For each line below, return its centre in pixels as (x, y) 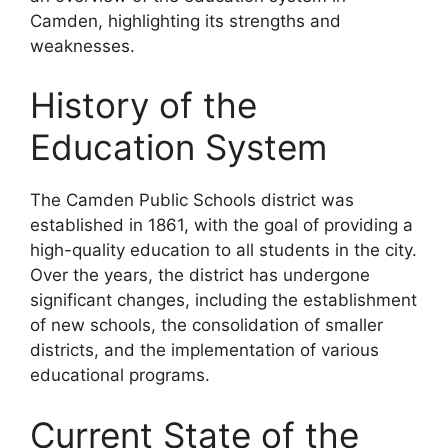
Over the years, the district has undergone (200, 275)
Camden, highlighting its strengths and (185, 20)
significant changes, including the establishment (223, 300)
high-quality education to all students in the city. (223, 250)
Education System (178, 147)
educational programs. (120, 375)
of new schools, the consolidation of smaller (206, 325)
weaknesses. (82, 45)
